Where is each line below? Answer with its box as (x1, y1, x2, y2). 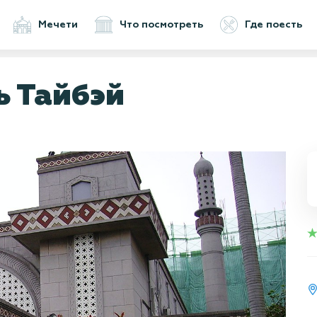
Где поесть (245, 20, 302, 30)
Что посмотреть (120, 20, 203, 30)
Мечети (38, 20, 78, 30)
